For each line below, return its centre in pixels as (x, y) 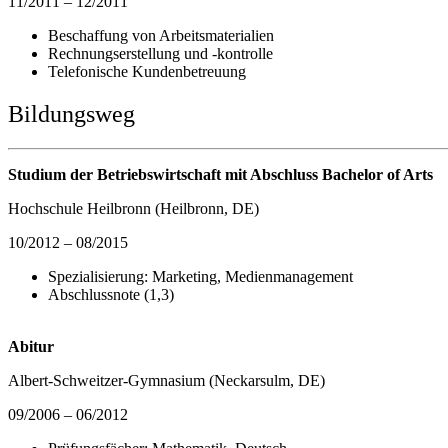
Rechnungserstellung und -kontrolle (160, 54)
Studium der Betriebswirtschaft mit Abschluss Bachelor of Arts (222, 175)
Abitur (31, 347)
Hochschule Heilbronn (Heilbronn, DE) (133, 209)
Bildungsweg (71, 114)
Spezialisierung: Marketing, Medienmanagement (200, 277)
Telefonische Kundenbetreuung (147, 72)
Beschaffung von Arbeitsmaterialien (161, 36)
